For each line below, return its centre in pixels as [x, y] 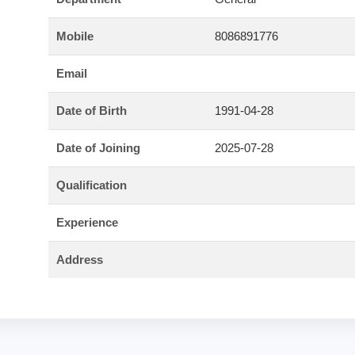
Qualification [91, 185]
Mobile [74, 36]
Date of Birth [91, 110]
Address [79, 259]
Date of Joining [98, 147]
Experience [87, 222]
